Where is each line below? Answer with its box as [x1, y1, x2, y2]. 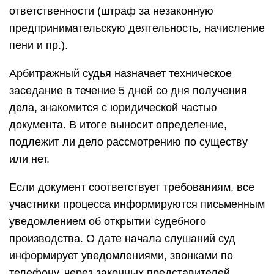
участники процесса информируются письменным [9, 198, 265, 210]
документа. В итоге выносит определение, [9, 119, 227, 131]
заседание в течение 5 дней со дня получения [9, 84, 247, 97]
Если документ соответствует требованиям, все [9, 181, 254, 193]
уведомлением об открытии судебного [9, 215, 206, 228]
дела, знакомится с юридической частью [9, 102, 217, 114]
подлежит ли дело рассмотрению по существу [9, 136, 248, 148]
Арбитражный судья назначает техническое [9, 67, 232, 80]
